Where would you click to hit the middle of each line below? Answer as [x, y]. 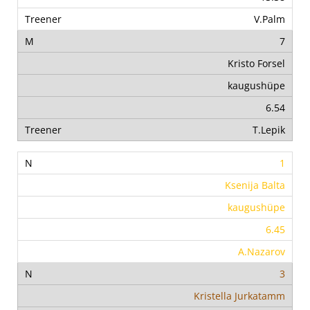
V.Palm [270, 19]
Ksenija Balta [255, 185]
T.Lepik [269, 130]
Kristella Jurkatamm [239, 296]
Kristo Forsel [256, 64]
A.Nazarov [262, 252]
